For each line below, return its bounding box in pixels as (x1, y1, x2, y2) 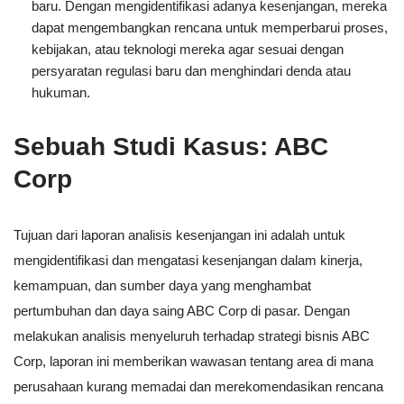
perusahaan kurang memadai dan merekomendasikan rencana (14, 379, 383, 395)
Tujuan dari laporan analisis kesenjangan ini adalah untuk (14, 227, 345, 243)
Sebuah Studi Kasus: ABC (14, 133, 328, 161)
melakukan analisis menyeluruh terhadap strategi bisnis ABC (14, 328, 370, 344)
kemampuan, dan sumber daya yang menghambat (14, 278, 311, 294)
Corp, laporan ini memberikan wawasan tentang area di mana (14, 353, 373, 370)
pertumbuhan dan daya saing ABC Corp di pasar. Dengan (14, 303, 350, 319)
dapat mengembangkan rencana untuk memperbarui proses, (32, 20, 388, 36)
